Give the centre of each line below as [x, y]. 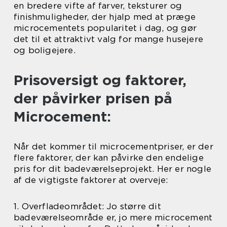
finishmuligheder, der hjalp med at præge [105, 17]
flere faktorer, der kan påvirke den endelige [109, 158]
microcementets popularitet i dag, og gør [105, 28]
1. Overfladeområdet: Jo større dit [87, 206]
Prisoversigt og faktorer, [100, 80]
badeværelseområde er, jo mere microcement [113, 218]
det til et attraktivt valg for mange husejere [109, 39]
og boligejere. [45, 50]
